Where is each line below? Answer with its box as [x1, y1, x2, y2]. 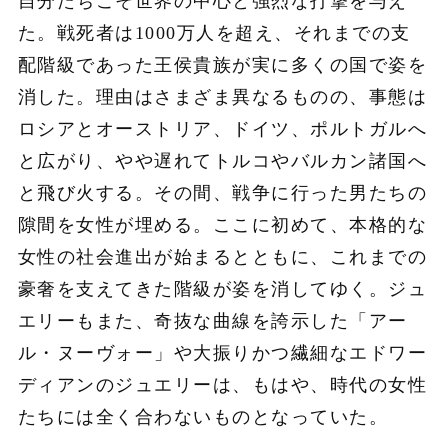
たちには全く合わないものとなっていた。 [17, 406, 389, 427]
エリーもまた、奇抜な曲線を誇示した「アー [17, 310, 408, 331]
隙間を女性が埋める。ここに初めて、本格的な [17, 214, 428, 235]
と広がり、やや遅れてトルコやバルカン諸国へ [17, 150, 428, 171]
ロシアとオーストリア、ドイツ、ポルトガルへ [17, 118, 428, 139]
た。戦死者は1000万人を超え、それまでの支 [17, 22, 411, 43]
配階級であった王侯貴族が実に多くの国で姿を [17, 54, 428, 75]
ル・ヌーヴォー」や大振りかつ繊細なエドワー [17, 342, 428, 363]
